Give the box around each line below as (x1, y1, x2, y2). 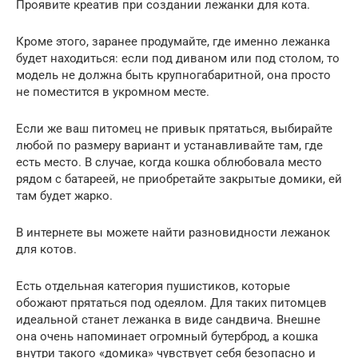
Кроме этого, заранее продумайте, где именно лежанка (16, 34, 330, 50)
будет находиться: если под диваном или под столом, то (16, 51, 340, 66)
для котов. (16, 242, 77, 257)
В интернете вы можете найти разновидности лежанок (16, 225, 330, 241)
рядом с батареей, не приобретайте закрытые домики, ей (16, 172, 342, 187)
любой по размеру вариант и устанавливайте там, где (16, 138, 323, 153)
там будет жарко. (16, 189, 113, 204)
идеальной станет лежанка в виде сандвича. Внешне (16, 312, 320, 328)
